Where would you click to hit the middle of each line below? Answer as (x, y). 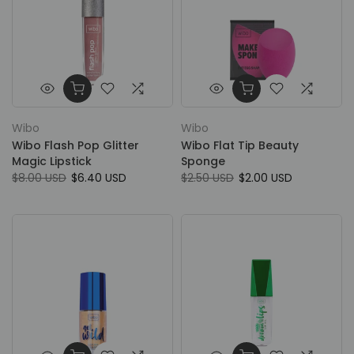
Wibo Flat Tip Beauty (240, 145)
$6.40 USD (99, 178)
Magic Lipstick (52, 161)
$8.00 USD (39, 178)
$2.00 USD (265, 178)
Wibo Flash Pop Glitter (75, 145)
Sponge (203, 161)
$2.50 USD (207, 178)
